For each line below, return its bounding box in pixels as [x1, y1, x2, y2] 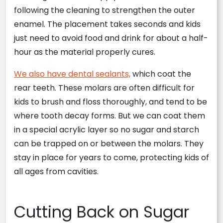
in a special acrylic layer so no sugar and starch [14, 124, 199, 136]
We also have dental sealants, [14, 68, 130, 80]
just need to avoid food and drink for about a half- [14, 32, 208, 44]
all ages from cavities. [14, 166, 99, 178]
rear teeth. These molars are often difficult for [14, 82, 195, 94]
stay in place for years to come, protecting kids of [14, 152, 209, 164]
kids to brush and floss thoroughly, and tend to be [14, 96, 207, 108]
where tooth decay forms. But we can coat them [14, 110, 205, 122]
